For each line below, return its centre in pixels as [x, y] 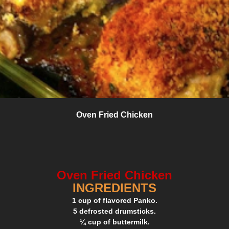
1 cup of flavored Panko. [114, 200]
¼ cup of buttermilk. [114, 222]
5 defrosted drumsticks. [114, 211]
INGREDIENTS [114, 188]
